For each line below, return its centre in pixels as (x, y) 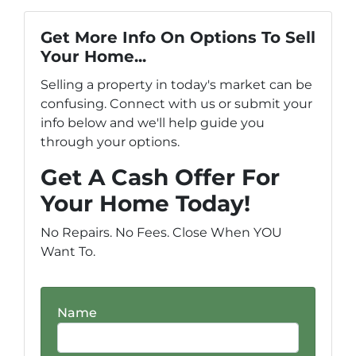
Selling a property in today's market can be (176, 84)
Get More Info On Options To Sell (178, 37)
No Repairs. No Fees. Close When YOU (161, 232)
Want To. (68, 251)
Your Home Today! (145, 203)
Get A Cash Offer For (160, 177)
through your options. (110, 141)
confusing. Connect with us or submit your (176, 103)
